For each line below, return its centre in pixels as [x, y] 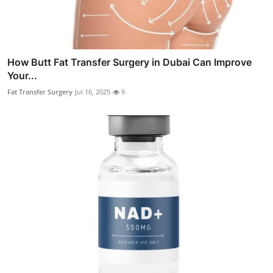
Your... [22, 75]
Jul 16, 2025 [93, 91]
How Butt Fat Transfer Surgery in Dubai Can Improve [129, 62]
